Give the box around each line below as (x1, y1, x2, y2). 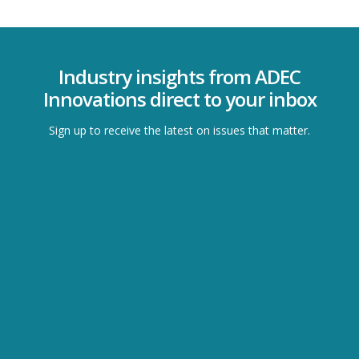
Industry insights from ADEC (58, 63, 301, 90)
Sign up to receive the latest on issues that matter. (49, 122, 310, 138)
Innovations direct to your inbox (42, 85, 317, 112)
